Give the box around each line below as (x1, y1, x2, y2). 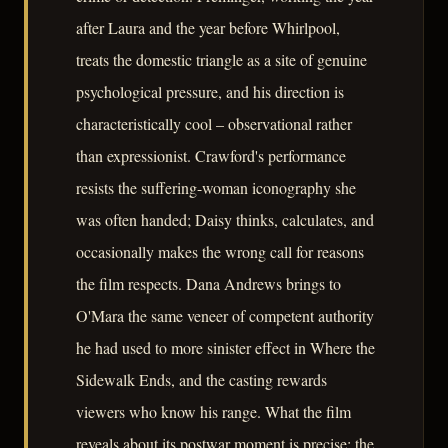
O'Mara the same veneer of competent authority (76, 305, 374, 327)
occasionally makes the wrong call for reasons (76, 241, 364, 263)
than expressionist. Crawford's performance (76, 145, 346, 167)
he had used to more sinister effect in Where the (76, 337, 375, 359)
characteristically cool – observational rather (76, 113, 352, 135)
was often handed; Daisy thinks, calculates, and (76, 209, 374, 231)
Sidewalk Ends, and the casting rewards (76, 369, 327, 391)
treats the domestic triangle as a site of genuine (76, 49, 367, 71)
